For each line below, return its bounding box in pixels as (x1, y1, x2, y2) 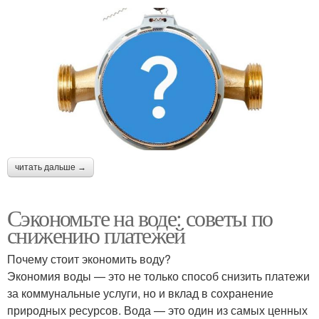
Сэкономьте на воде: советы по (7, 202, 273, 233)
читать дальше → (15, 162, 86, 172)
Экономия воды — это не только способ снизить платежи (7, 267, 310, 284)
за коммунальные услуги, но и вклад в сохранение (7, 284, 273, 301)
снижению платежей (7, 219, 185, 250)
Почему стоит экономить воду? (7, 250, 171, 267)
